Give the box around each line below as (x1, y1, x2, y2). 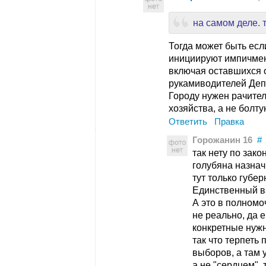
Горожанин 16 (192, 135, 252, 145)
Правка (214, 117, 244, 126)
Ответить (169, 117, 207, 126)
